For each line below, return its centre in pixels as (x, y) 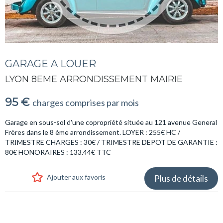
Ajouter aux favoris (76, 177)
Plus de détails (181, 178)
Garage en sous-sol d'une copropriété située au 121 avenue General (111, 122)
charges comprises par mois (86, 102)
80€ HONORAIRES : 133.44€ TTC (58, 152)
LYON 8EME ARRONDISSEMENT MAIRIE (94, 79)
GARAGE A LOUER (51, 63)
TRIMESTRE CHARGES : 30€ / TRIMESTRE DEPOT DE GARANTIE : (111, 142)
